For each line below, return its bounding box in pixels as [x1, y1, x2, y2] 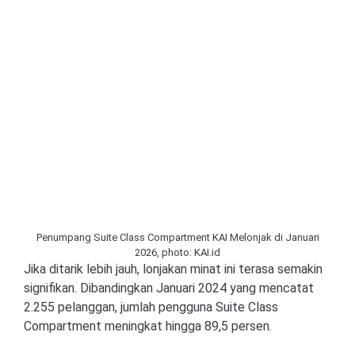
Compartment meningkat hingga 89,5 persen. [24, 319, 272, 334]
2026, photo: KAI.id [135, 246, 220, 258]
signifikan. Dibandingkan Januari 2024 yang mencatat [24, 281, 314, 296]
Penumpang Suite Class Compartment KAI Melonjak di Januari [36, 231, 319, 243]
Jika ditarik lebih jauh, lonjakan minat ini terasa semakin [24, 261, 323, 277]
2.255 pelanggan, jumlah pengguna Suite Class [24, 300, 278, 315]
